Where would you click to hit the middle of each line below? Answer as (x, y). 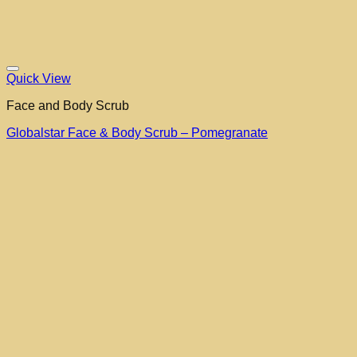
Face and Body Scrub (68, 106)
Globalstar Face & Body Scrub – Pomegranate (137, 133)
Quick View (39, 79)
